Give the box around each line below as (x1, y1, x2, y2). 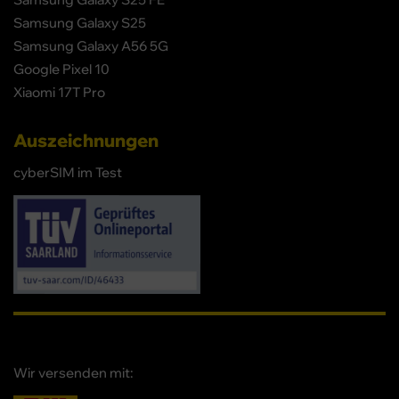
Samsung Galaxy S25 (13, 13, 146, 31)
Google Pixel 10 (13, 60, 110, 77)
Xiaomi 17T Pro (13, 83, 105, 101)
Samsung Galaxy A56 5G (13, 37, 168, 54)
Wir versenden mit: (13, 364, 134, 381)
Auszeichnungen (13, 127, 159, 151)
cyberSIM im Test (13, 163, 122, 181)
